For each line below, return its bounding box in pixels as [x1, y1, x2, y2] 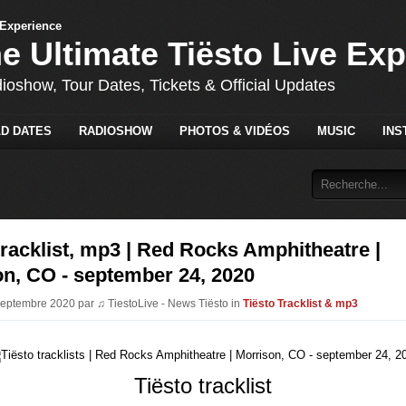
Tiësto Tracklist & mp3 [243, 296, 358, 310]
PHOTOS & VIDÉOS [179, 123, 290, 138]
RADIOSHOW [78, 123, 152, 138]
